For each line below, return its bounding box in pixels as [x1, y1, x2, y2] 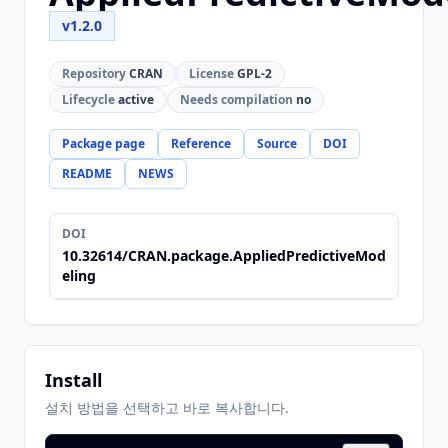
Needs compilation [180, 91, 293, 108]
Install [45, 368, 102, 392]
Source [257, 135, 297, 152]
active [115, 91, 154, 108]
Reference [171, 135, 231, 152]
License [189, 65, 234, 82]
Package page [62, 135, 145, 152]
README [62, 165, 112, 182]
